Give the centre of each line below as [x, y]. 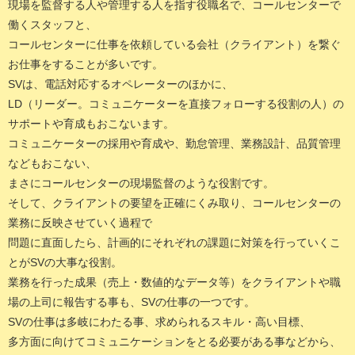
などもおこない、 [52, 163]
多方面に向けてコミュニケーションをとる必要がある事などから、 [174, 341]
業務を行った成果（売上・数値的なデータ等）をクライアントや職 [174, 282]
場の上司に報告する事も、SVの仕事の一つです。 [132, 302]
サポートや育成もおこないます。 [91, 123]
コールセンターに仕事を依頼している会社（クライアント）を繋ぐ [174, 44]
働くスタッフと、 [52, 24]
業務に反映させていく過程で [80, 222]
